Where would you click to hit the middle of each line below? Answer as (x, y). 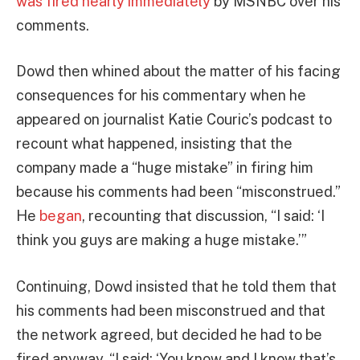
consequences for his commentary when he (161, 96)
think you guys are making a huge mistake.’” (162, 240)
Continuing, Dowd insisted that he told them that (176, 287)
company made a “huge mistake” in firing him (165, 168)
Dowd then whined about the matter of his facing (178, 72)
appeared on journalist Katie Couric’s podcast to (174, 120)
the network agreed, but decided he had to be (169, 335)
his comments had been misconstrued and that (171, 311)
